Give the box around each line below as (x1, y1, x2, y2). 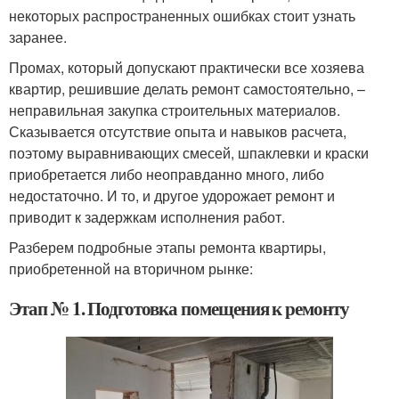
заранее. (9, 27, 67, 48)
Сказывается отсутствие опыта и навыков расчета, (9, 121, 346, 142)
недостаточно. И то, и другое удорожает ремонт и (9, 185, 335, 207)
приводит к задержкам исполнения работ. (9, 207, 285, 228)
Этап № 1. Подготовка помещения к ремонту (9, 295, 350, 322)
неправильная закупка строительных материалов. (9, 100, 340, 121)
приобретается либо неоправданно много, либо (9, 164, 324, 185)
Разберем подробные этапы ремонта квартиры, (9, 237, 326, 258)
